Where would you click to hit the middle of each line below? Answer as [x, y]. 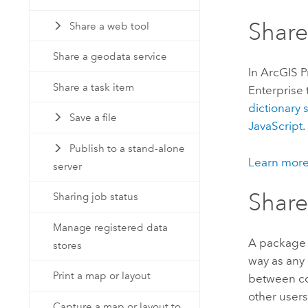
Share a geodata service [110, 57]
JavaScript [276, 126]
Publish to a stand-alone [127, 148]
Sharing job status [96, 197]
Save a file [93, 118]
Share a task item [94, 87]
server [68, 166]
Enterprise [276, 90]
